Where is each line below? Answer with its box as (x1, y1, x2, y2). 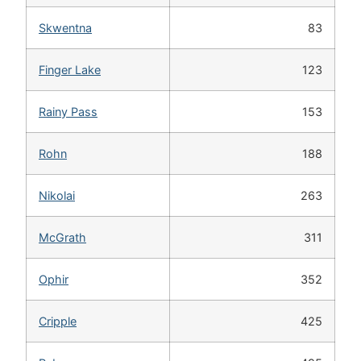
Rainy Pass (39, 105, 98, 118)
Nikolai (39, 189, 75, 202)
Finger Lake (39, 63, 101, 77)
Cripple (39, 314, 77, 328)
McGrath (39, 230, 86, 244)
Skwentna (39, 21, 92, 35)
